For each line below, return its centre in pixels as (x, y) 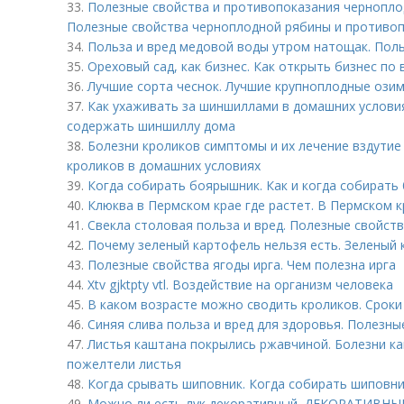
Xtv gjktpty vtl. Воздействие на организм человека (240, 285)
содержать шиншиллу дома (151, 126)
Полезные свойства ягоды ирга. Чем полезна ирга (242, 265)
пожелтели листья (124, 364)
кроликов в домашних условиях (164, 165)
